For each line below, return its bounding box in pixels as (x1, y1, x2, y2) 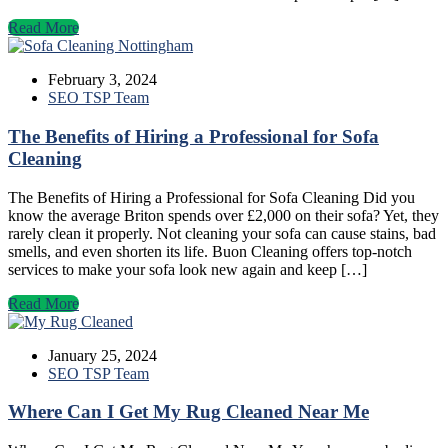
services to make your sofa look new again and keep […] (8, 260, 367, 278)
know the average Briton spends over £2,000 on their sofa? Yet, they (8, 206, 439, 224)
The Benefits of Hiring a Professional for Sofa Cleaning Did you (8, 188, 415, 206)
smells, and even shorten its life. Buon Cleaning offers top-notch (8, 242, 412, 260)
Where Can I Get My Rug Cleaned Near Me (8, 401, 369, 423)
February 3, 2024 (48, 71, 157, 89)
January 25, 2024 (48, 346, 157, 364)
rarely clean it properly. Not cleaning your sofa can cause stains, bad (8, 224, 436, 242)
